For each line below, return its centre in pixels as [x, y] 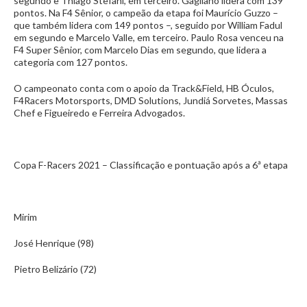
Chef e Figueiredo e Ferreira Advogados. [99, 113]
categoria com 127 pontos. [71, 62]
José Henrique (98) [54, 243]
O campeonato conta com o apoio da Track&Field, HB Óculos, [144, 88]
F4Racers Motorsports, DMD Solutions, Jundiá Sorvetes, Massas [151, 100]
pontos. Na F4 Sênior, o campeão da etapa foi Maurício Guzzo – [146, 13]
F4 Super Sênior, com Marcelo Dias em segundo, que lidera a [140, 50]
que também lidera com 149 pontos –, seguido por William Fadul [148, 25]
